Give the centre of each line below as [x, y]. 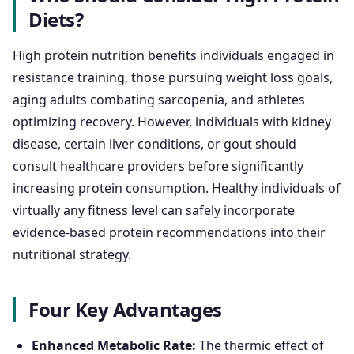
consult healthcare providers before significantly [158, 166]
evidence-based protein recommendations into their [169, 233]
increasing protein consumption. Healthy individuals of [177, 188]
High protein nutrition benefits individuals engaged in [173, 56]
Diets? [56, 20]
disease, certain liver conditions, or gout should [154, 144]
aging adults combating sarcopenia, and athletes [159, 100]
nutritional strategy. [72, 255]
